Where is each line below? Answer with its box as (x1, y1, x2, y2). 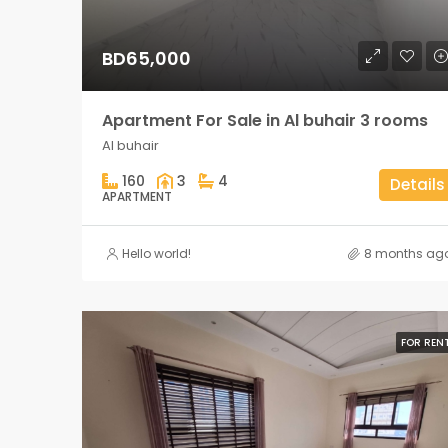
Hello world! (122, 245, 191, 263)
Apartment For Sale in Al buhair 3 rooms (102, 109, 428, 133)
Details (389, 174, 445, 196)
